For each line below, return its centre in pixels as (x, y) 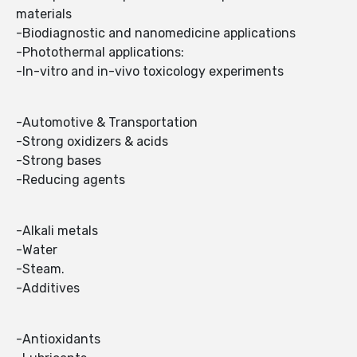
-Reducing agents (71, 180)
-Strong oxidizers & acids (92, 142)
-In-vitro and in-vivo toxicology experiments (150, 72)
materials (44, 14)
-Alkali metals (57, 231)
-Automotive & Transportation (107, 123)
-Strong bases (59, 161)
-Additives (48, 288)
